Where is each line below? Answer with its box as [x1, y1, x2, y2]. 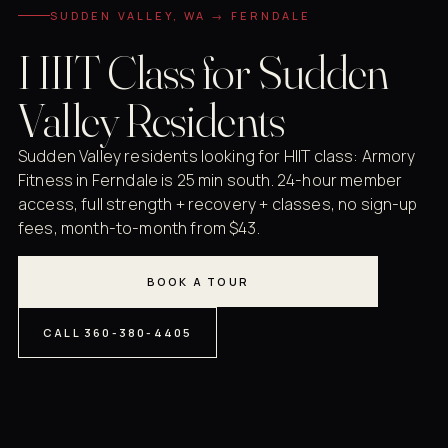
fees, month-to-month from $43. [18, 217, 260, 240]
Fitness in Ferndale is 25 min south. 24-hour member [18, 169, 403, 192]
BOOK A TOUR [146, 274, 250, 290]
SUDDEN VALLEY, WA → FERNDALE [50, 8, 312, 24]
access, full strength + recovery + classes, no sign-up [18, 193, 418, 216]
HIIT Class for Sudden [18, 42, 388, 102]
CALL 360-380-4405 [43, 325, 193, 341]
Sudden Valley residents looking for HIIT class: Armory [18, 145, 416, 168]
